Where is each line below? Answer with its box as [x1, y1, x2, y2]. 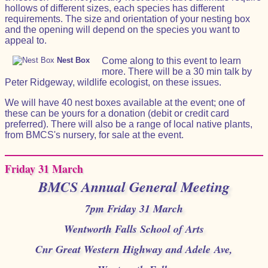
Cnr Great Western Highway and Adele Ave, [35, 242, 233, 257]
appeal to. [5, 35, 47, 45]
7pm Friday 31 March [85, 201, 183, 216]
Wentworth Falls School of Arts [64, 221, 204, 236]
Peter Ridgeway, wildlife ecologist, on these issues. [5, 77, 221, 87]
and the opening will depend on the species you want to [5, 25, 240, 35]
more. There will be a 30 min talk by [102, 66, 252, 77]
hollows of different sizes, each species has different [5, 3, 224, 13]
